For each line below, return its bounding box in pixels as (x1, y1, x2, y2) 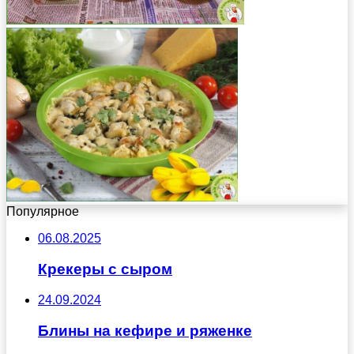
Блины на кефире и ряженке (38, 322, 252, 339)
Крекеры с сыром (38, 261, 172, 278)
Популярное (6, 205, 79, 219)
